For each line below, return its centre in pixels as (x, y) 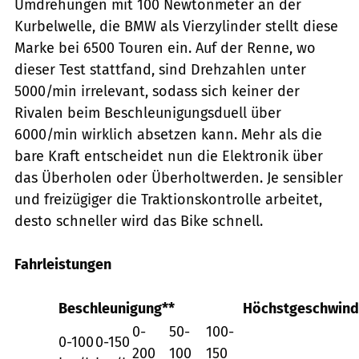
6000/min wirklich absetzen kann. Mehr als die (168, 134)
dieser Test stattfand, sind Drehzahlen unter (160, 69)
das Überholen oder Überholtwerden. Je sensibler (179, 177)
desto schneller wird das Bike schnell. (139, 221)
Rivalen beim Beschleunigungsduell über (148, 113)
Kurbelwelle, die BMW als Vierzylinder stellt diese (176, 26)
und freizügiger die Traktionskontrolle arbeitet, (168, 199)
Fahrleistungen (63, 264)
